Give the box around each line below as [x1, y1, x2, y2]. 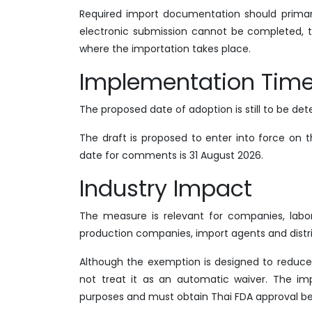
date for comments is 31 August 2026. [79, 148, 263, 162]
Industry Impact [79, 173, 252, 204]
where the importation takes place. [79, 42, 251, 56]
